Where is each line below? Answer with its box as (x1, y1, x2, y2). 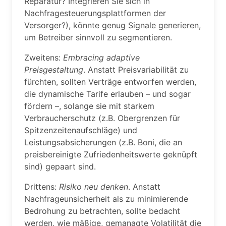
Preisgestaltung (24, 65, 83, 75)
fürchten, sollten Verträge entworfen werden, (24, 77, 196, 87)
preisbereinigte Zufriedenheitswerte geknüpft (24, 149, 197, 159)
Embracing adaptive (63, 52, 140, 63)
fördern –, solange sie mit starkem (24, 101, 154, 111)
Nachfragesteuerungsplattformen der (24, 8, 166, 18)
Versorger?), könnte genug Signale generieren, (24, 20, 201, 30)
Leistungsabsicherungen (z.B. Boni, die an (24, 137, 182, 147)
